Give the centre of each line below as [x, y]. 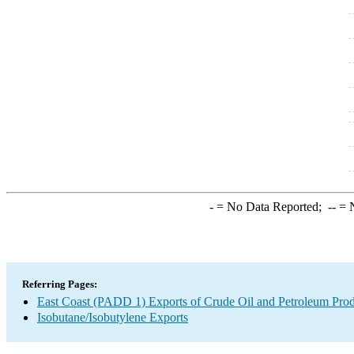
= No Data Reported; [270, 207]
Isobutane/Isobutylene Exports [113, 317]
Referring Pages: [60, 284]
